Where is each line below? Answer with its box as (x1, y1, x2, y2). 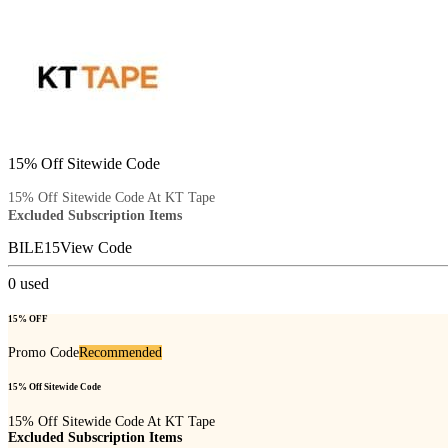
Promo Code (8, 345, 79, 361)
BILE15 (8, 238, 60, 256)
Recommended (79, 345, 162, 361)
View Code (60, 238, 132, 256)
